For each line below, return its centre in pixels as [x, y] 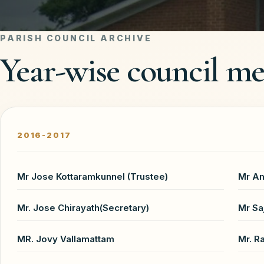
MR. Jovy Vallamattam [66, 239]
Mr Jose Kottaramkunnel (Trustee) [93, 176]
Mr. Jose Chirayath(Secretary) [83, 207]
